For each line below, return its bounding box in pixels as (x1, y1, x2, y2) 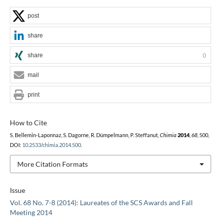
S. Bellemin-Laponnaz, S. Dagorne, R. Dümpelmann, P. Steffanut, (9, 132, 160, 138)
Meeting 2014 (9, 208, 52, 217)
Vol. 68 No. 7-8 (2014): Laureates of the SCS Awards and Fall (9, 198, 193, 207)
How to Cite (9, 118, 47, 127)
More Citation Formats (17, 159, 88, 168)
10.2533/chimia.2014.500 (22, 142, 81, 148)
